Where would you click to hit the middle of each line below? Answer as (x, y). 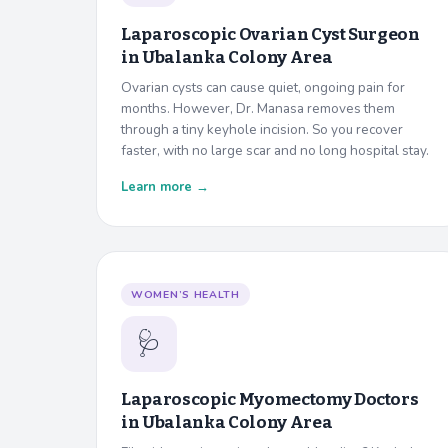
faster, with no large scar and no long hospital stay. (275, 150)
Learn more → (165, 186)
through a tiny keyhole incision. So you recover (262, 129)
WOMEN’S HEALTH (185, 294)
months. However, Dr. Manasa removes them (258, 108)
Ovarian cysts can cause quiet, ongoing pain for (263, 87)
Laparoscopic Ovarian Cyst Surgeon (270, 34)
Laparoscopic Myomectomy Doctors (270, 399)
